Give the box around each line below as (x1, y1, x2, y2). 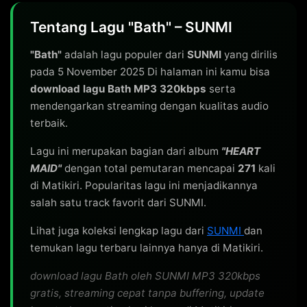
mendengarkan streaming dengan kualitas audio (30, 99, 269, 112)
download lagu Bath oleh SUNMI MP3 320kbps (30, 269, 260, 282)
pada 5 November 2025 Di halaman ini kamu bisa (30, 65, 270, 78)
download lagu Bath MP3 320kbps (30, 82, 206, 95)
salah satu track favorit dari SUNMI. (30, 196, 206, 209)
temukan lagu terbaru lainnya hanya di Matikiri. (30, 241, 263, 254)
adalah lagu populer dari (62, 48, 187, 61)
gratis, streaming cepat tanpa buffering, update (30, 286, 265, 299)
